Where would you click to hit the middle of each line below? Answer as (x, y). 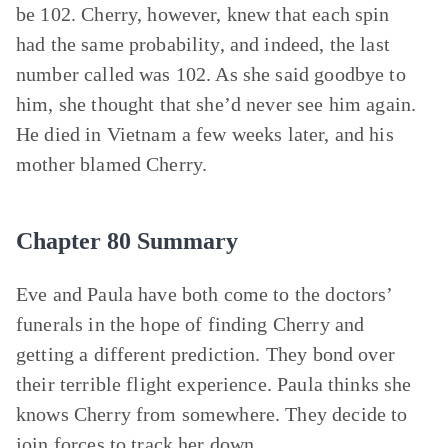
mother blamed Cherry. (112, 164)
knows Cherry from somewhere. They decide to (212, 414)
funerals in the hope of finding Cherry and (190, 324)
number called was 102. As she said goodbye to (211, 74)
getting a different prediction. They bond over (205, 354)
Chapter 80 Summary (127, 241)
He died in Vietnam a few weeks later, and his (205, 134)
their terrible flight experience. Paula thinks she (214, 384)
